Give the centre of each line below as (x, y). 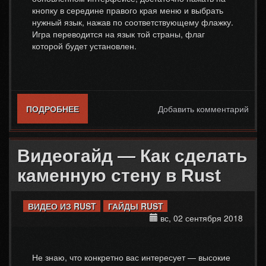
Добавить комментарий (203, 109)
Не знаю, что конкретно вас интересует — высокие (131, 257)
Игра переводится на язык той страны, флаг (118, 34)
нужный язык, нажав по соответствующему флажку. (133, 22)
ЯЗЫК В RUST (108, 121)
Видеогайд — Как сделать (132, 156)
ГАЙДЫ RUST (135, 206)
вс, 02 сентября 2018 (200, 218)
